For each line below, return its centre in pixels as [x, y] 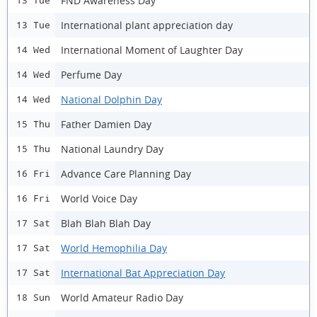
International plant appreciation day [147, 25]
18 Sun [33, 298]
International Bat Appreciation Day [143, 272]
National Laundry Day [112, 149]
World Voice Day [99, 198]
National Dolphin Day [111, 99]
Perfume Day [91, 74]
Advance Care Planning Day [126, 173]
